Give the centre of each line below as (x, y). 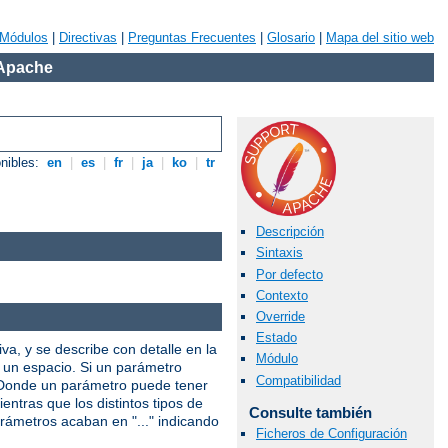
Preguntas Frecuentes (192, 37)
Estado (276, 338)
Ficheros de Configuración (331, 433)
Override (280, 316)
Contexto (282, 295)
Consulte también (310, 412)
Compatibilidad (298, 380)
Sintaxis (279, 253)
